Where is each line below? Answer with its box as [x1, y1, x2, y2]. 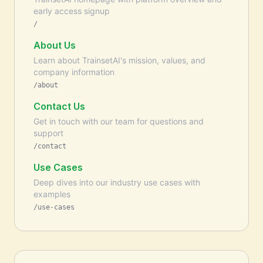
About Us [33, 39, 76, 51]
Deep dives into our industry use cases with [33, 177, 200, 187]
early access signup [33, 6, 110, 16]
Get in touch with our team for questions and [33, 116, 204, 126]
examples [33, 189, 70, 199]
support [33, 128, 63, 138]
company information [33, 67, 114, 77]
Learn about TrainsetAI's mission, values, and [33, 55, 205, 65]
